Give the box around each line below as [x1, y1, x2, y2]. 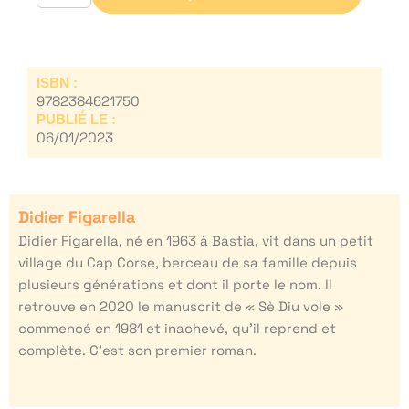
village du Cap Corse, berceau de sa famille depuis [18, 254, 357, 272]
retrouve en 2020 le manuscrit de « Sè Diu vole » [18, 298, 343, 316]
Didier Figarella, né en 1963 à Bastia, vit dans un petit [18, 232, 373, 250]
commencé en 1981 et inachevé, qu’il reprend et [18, 320, 336, 338]
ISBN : [37, 75, 78, 91]
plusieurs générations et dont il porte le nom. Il [18, 276, 332, 294]
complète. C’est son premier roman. [18, 341, 257, 360]
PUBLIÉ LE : [37, 111, 116, 128]
